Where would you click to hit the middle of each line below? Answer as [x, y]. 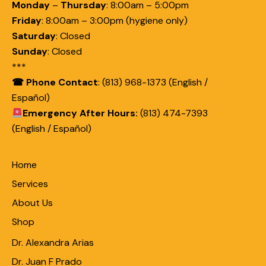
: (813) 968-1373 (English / [153, 82]
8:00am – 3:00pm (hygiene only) [115, 20]
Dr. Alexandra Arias [53, 243]
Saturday [34, 36]
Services [30, 183]
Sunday [30, 51]
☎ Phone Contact [55, 82]
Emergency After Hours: [80, 113]
